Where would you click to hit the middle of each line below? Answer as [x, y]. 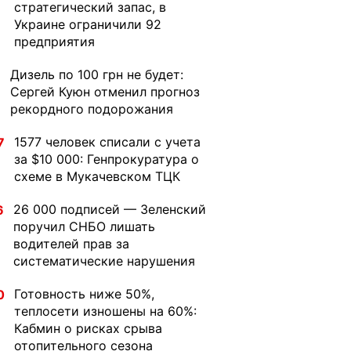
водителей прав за [71, 244]
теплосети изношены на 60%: [105, 311]
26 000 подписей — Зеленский [110, 209]
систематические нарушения [104, 261]
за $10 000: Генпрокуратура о [107, 159]
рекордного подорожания [92, 109]
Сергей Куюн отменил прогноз [105, 92]
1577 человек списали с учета [107, 142]
